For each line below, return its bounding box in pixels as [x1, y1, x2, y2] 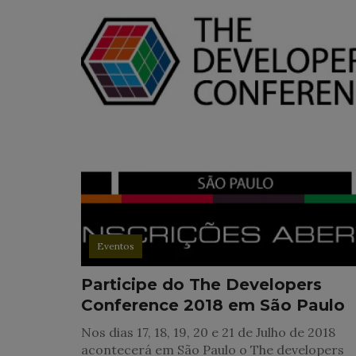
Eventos [97, 240, 134, 253]
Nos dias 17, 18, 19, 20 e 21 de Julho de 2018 [81, 324, 335, 341]
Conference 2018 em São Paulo [81, 296, 345, 315]
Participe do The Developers [81, 275, 322, 295]
